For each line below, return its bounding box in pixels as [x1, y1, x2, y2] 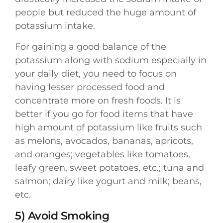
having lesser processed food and [15, 81, 165, 93]
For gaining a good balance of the [15, 41, 166, 52]
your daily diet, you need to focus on [15, 68, 177, 79]
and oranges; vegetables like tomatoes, [15, 148, 190, 160]
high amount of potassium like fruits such [15, 121, 202, 133]
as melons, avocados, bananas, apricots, [15, 135, 193, 146]
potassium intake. [15, 20, 95, 32]
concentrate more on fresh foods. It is [15, 95, 181, 106]
